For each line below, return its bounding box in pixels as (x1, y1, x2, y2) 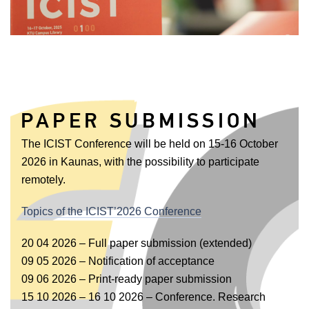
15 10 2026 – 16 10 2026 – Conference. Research (21, 291, 266, 303)
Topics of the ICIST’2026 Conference (21, 206, 201, 218)
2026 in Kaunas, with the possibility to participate (21, 156, 259, 168)
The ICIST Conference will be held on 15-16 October (21, 138, 278, 150)
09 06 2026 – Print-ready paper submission (21, 273, 232, 286)
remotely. (21, 174, 66, 186)
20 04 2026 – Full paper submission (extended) (21, 237, 252, 250)
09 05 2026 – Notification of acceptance (21, 255, 215, 268)
